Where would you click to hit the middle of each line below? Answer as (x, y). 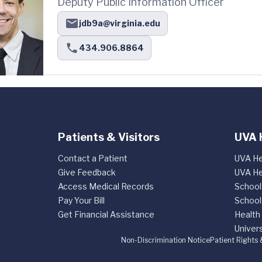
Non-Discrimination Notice (166, 240)
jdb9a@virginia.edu (120, 23)
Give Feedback (87, 172)
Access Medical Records (106, 186)
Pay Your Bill (81, 200)
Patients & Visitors (108, 137)
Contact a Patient (92, 158)
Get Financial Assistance (106, 214)
